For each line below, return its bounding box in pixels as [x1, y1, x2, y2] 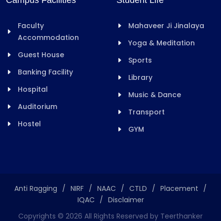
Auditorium [18, 102, 57, 112]
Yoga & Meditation [128, 38, 195, 48]
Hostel [18, 119, 41, 129]
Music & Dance [128, 90, 181, 100]
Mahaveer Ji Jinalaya [128, 21, 204, 31]
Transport [128, 107, 165, 117]
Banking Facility [18, 67, 73, 77]
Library [128, 73, 152, 83]
